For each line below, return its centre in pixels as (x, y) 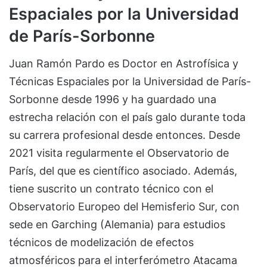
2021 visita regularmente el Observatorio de (119, 153)
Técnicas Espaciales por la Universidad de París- (130, 82)
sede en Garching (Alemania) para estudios (117, 225)
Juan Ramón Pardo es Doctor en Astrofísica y (124, 64)
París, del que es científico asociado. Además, (123, 171)
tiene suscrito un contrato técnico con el (111, 189)
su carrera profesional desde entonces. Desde (125, 135)
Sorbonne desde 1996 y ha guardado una (113, 100)
